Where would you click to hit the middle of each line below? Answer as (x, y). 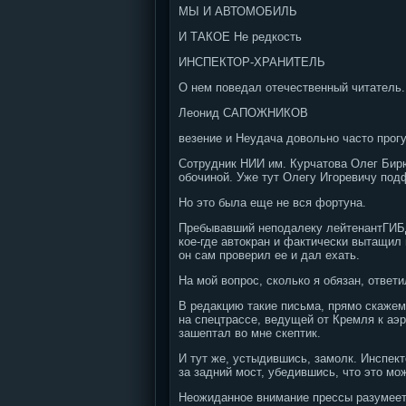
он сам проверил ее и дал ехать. (269, 255)
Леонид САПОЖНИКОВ (243, 113)
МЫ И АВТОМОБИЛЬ (238, 11)
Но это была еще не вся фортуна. (272, 203)
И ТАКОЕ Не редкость (240, 37)
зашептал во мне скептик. (250, 333)
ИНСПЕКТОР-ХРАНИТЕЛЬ (252, 62)
